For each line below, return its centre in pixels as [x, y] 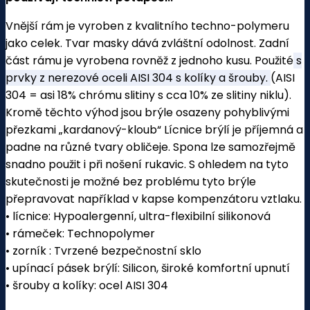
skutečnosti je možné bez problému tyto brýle [131, 182]
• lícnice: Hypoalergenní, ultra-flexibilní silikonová [138, 217]
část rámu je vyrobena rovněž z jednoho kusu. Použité [149, 61]
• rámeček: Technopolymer [80, 234]
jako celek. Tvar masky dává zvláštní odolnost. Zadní [147, 44]
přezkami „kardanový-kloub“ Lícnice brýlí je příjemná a [154, 130]
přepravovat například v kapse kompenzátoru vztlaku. [154, 199]
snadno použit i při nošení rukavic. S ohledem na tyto [147, 165]
